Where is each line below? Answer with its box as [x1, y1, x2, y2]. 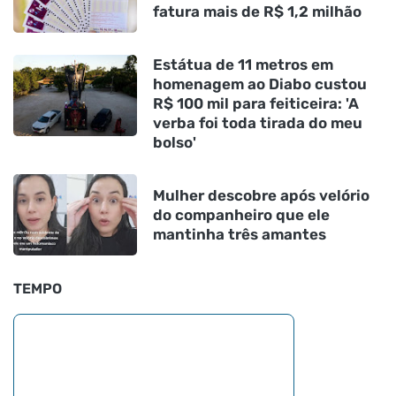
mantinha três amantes [153, 225, 326, 244]
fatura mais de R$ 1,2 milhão [153, 3, 362, 21]
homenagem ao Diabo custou [153, 75, 367, 94]
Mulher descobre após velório [153, 187, 369, 205]
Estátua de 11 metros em [153, 56, 333, 74]
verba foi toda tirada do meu [153, 114, 362, 133]
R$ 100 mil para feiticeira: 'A [153, 95, 359, 113]
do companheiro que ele [153, 206, 330, 225]
